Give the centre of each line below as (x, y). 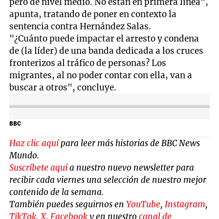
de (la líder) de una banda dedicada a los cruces (107, 51)
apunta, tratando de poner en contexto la (93, 14)
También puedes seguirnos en (68, 204)
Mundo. (24, 155)
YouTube (143, 204)
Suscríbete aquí (39, 167)
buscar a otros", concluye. (63, 88)
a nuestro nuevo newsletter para (131, 167)
